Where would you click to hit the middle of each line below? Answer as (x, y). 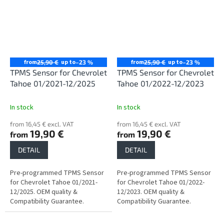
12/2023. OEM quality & (151, 192)
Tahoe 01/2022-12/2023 (161, 83)
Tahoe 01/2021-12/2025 (53, 83)
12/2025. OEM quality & (44, 192)
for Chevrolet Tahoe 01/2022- (161, 182)
